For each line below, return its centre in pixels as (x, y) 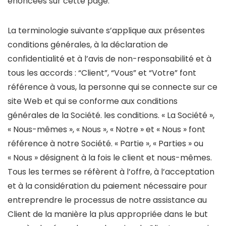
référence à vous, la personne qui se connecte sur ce (112, 87)
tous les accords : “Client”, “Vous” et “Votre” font (102, 73)
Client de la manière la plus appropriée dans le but (108, 214)
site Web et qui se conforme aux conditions (93, 101)
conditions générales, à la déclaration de (88, 45)
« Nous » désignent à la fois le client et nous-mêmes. (110, 158)
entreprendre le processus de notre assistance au (107, 200)
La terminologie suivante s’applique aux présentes (106, 31)
